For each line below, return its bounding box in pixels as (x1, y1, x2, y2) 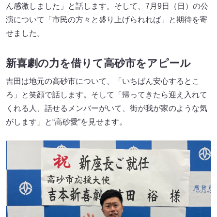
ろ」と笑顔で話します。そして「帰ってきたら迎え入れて (6, 90, 207, 99)
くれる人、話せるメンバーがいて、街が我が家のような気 (6, 104, 207, 112)
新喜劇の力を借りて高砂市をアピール (6, 57, 191, 69)
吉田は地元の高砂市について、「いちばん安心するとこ (6, 77, 200, 85)
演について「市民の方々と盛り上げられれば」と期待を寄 (6, 15, 207, 24)
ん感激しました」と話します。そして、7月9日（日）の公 (6, 2, 208, 11)
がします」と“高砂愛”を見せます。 (6, 117, 127, 126)
